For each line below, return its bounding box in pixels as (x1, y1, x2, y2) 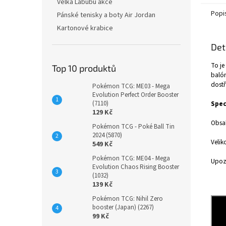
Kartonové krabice (57, 23, 113, 33)
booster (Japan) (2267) (92, 203, 154, 212)
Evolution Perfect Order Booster (92, 90, 179, 99)
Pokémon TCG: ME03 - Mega (92, 82, 170, 91)
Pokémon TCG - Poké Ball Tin (92, 122, 175, 131)
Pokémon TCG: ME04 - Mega (92, 154, 170, 163)
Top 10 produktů (52, 63, 116, 74)
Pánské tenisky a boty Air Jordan (57, 10, 155, 20)
